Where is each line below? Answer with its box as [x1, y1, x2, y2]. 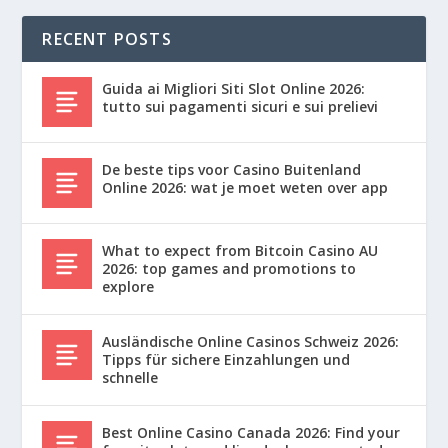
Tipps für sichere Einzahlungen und [102, 349, 351, 369]
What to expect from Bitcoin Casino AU [102, 240, 379, 260]
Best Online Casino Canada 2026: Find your [102, 422, 401, 442]
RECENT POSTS [42, 27, 172, 50]
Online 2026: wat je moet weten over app [102, 177, 389, 197]
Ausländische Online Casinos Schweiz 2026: [102, 331, 400, 351]
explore [102, 276, 155, 296]
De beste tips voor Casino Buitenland [102, 159, 362, 179]
